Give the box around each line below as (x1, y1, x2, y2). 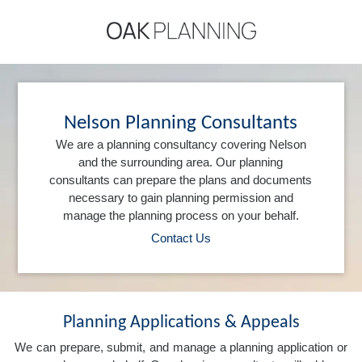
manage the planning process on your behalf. (62, 208, 299, 222)
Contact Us (150, 230, 211, 245)
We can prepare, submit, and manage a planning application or (15, 339, 347, 354)
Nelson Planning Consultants (64, 112, 298, 133)
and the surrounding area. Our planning (78, 154, 284, 169)
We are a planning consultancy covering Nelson (55, 137, 306, 151)
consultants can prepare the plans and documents (49, 172, 313, 187)
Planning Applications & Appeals (62, 314, 300, 333)
